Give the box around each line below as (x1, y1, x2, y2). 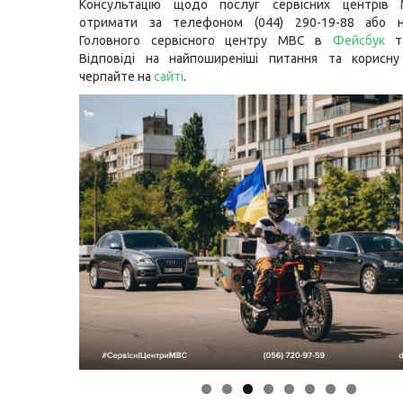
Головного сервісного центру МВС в (79, 32, 333, 48)
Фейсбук (332, 32, 385, 48)
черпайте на (79, 68, 154, 84)
